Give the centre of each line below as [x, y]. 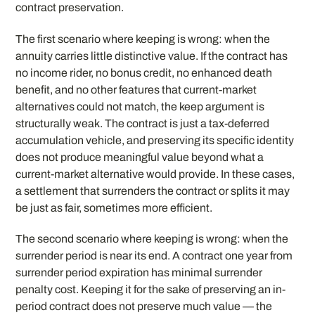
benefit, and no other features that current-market [136, 89]
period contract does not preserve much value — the [144, 307]
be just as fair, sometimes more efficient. [114, 207]
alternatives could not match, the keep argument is [140, 106]
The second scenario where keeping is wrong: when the [152, 239]
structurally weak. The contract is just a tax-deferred [143, 123]
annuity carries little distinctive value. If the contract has [152, 56]
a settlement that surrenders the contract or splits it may [153, 191]
